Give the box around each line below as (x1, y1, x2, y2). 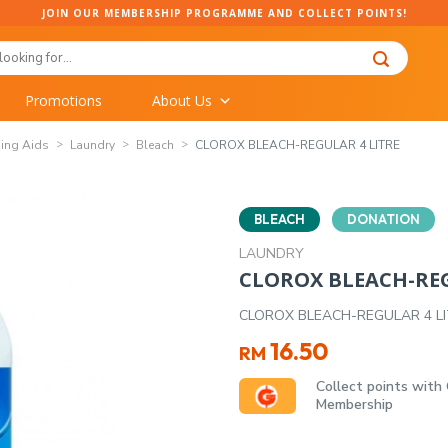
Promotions (25, 90, 102, 110)
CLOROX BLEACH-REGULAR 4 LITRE (195, 136, 400, 153)
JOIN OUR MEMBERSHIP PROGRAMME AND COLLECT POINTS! (41, 6, 407, 20)
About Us (152, 90, 212, 110)
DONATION (347, 210, 420, 227)
